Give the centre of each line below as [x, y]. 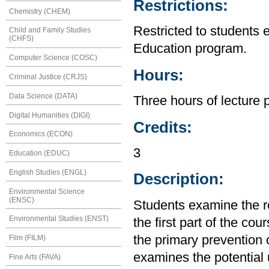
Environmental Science [47, 191]
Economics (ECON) [41, 134]
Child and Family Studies [50, 30]
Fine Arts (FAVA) [35, 257]
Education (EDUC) [39, 153]
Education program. [190, 49]
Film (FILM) [27, 238]
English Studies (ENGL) [48, 172]
